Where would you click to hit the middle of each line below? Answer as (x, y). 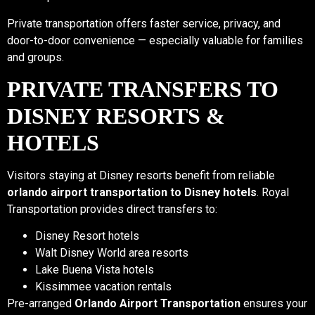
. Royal (273, 193)
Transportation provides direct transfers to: (112, 210)
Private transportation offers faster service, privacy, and (144, 23)
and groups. (36, 57)
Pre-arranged (41, 304)
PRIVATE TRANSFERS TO (143, 90)
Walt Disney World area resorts (112, 253)
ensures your (274, 304)
